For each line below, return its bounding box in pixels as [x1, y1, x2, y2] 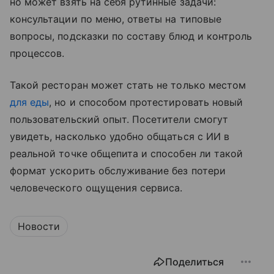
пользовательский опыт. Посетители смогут [10, 113, 228, 125]
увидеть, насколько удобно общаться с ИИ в [10, 130, 229, 143]
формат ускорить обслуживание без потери [10, 164, 226, 177]
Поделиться [165, 255, 224, 268]
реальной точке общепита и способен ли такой [10, 147, 243, 160]
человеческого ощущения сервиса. [10, 181, 183, 194]
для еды [10, 95, 50, 108]
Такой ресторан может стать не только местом [10, 78, 246, 91]
